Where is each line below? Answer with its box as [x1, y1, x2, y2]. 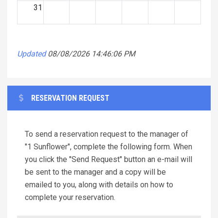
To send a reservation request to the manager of [25, 129, 188, 139]
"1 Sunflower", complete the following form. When [25, 142, 192, 151]
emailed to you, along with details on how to [25, 180, 173, 189]
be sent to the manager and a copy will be [25, 167, 166, 177]
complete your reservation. [25, 192, 115, 202]
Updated [17, 49, 46, 58]
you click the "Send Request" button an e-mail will [25, 154, 192, 164]
